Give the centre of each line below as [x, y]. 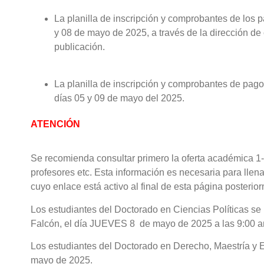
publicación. [80, 47]
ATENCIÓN [55, 124]
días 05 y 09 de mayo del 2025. [119, 98]
